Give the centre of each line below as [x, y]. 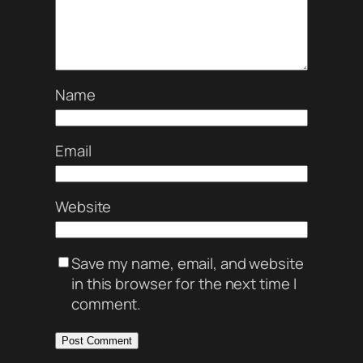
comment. [107, 303]
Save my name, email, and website [188, 263]
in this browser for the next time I [184, 283]
